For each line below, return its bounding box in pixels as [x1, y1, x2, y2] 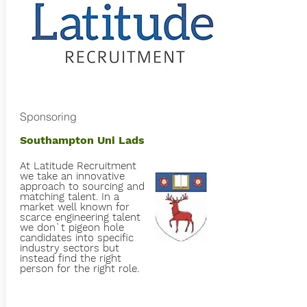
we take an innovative [19, 170, 125, 182]
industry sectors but [19, 242, 119, 254]
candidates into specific [19, 232, 134, 244]
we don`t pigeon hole [19, 221, 124, 234]
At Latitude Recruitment [19, 160, 136, 172]
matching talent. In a [19, 191, 119, 203]
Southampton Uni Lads [19, 134, 145, 147]
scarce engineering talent [19, 211, 140, 223]
